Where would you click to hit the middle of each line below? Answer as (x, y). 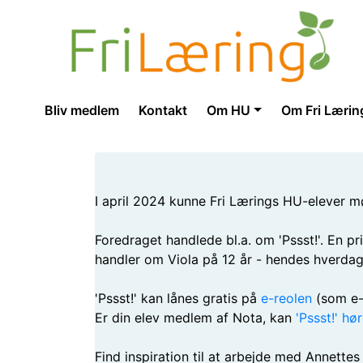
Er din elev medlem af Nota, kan (195, 318)
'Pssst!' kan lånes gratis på (178, 298)
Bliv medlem (82, 110)
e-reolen (286, 298)
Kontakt (163, 110)
